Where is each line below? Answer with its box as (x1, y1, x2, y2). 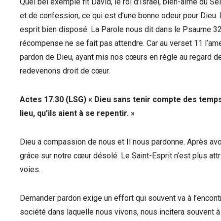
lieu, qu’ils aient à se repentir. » (20, 109, 135, 118)
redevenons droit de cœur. (20, 66, 110, 75)
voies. (20, 165, 40, 174)
